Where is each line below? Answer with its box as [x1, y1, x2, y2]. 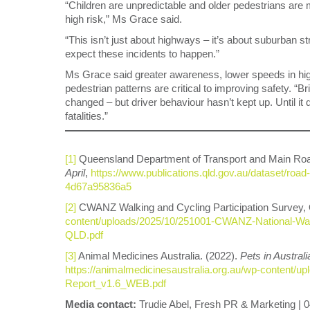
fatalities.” [65, 110, 108, 122]
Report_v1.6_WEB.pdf [65, 277, 166, 289]
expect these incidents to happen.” [65, 48, 219, 60]
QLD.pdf [65, 229, 103, 241]
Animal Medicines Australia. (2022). [76, 250, 240, 262]
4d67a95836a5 [65, 181, 134, 192]
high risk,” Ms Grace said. [65, 13, 182, 25]
